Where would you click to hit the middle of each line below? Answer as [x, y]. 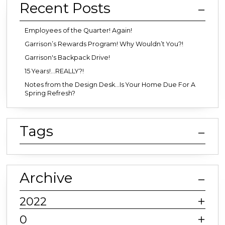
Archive [46, 178]
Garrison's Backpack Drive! [67, 58]
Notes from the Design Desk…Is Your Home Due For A [110, 85]
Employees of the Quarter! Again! [78, 31]
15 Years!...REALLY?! [54, 71]
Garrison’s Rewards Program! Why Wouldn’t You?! [104, 44]
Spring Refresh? [50, 93]
